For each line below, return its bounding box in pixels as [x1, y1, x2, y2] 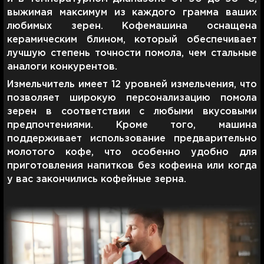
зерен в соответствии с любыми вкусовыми [7, 107, 257, 116]
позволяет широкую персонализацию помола [7, 93, 257, 103]
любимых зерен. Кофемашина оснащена [7, 21, 257, 31]
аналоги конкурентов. [7, 62, 117, 71]
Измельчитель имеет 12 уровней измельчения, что [7, 80, 257, 89]
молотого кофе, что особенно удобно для [7, 147, 257, 157]
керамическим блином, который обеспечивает [7, 35, 257, 44]
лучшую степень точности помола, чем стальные [7, 48, 257, 58]
